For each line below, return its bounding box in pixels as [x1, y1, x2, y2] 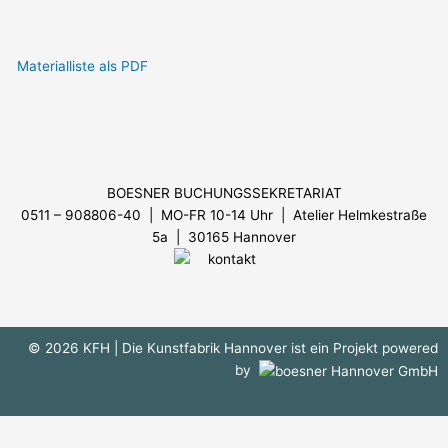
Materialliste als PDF [17, 57, 149, 74]
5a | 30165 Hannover [152, 228, 296, 245]
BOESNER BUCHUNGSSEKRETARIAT [106, 184, 342, 201]
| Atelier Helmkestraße [277, 206, 427, 223]
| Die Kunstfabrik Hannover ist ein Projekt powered [114, 339, 438, 356]
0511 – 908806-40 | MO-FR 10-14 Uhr [21, 206, 273, 223]
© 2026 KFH [28, 339, 114, 356]
